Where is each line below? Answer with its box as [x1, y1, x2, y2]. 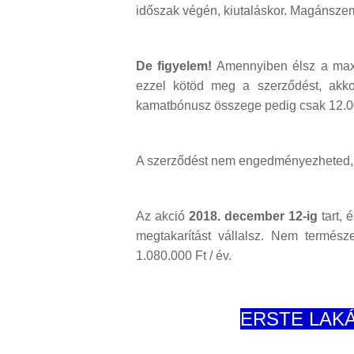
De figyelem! [136, 59, 213, 73]
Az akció [136, 209, 189, 224]
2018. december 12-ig [188, 209, 318, 224]
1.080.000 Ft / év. [136, 249, 232, 263]
